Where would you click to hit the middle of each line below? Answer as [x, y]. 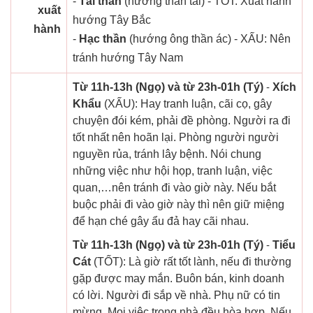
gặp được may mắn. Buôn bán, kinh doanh [179, 279]
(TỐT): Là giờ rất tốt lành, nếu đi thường [191, 262]
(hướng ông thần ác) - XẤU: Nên [209, 39]
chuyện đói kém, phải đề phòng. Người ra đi [182, 121]
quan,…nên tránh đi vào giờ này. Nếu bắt [174, 188]
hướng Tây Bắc [112, 20]
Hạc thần [103, 39]
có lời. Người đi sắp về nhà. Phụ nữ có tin [176, 296]
